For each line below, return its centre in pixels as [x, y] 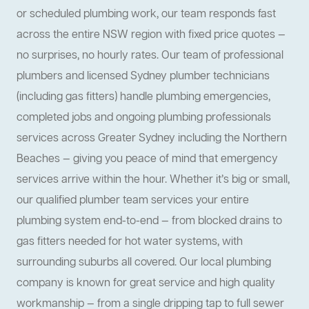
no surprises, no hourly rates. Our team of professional [150, 56]
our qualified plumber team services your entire [133, 201]
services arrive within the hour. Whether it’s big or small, [153, 180]
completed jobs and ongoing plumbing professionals [144, 118]
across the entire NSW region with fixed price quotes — [151, 36]
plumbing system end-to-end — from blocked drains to [149, 222]
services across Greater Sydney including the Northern [152, 139]
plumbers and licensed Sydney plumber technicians [143, 77]
